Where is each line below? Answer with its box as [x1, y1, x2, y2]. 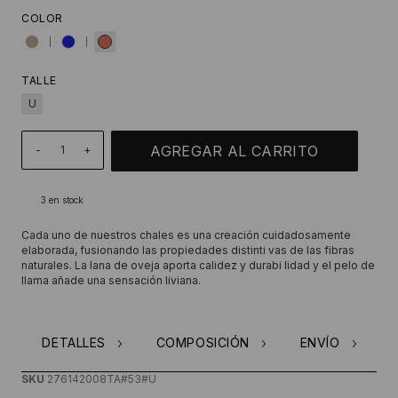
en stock [46, 195, 84, 205]
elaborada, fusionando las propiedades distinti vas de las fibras [21, 243, 354, 257]
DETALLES [42, 335, 106, 350]
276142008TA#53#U [47, 372, 156, 386]
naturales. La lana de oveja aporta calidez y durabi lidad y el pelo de [21, 259, 375, 272]
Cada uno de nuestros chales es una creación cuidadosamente [21, 228, 351, 242]
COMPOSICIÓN [155, 335, 250, 350]
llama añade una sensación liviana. [21, 274, 201, 287]
